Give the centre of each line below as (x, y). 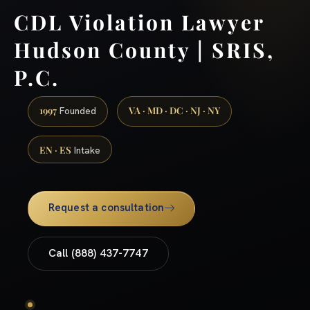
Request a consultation (106, 208)
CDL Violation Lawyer (139, 22)
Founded (76, 110)
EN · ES (55, 149)
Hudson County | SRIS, (144, 49)
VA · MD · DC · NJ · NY (174, 110)
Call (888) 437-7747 (98, 254)
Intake (86, 150)
